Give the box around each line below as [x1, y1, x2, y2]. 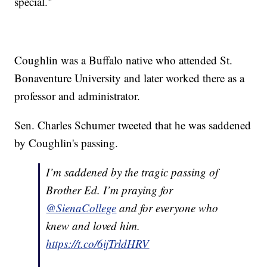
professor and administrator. [14, 88, 141, 104]
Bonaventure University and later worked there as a [14, 70, 245, 86]
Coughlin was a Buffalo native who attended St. [14, 52, 233, 68]
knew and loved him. [46, 218, 141, 234]
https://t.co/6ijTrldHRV [46, 236, 150, 252]
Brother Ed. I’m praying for [46, 182, 173, 198]
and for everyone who [116, 200, 219, 216]
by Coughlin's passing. [14, 135, 119, 151]
